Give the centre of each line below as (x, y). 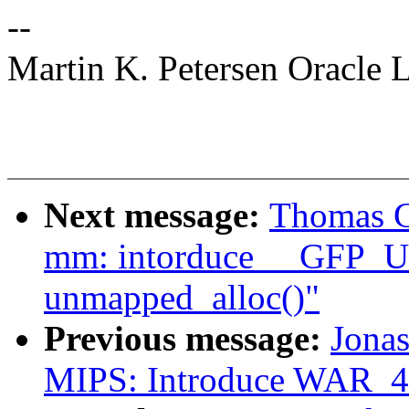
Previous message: (187, 339)
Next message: (157, 215)
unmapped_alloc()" (182, 298)
